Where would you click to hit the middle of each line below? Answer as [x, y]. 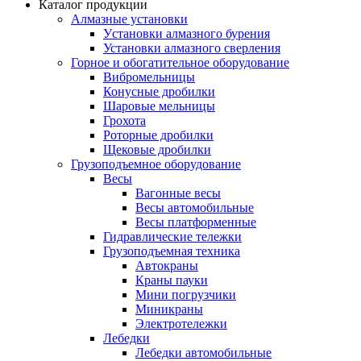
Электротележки [181, 324]
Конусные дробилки [159, 91]
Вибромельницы [149, 77]
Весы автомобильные [195, 207]
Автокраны [167, 266]
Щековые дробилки [157, 149]
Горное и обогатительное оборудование [180, 62]
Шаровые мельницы [159, 106]
